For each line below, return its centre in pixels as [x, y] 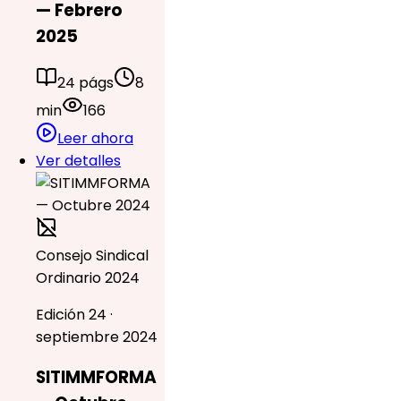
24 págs [85, 82]
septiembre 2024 [97, 337]
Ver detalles [78, 160]
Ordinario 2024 [88, 277]
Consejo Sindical [92, 255]
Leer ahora [95, 138]
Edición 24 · [74, 314]
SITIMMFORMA [96, 378]
